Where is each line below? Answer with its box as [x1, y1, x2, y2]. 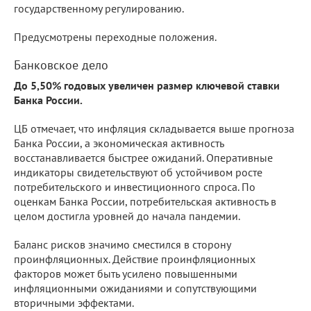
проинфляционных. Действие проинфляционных [14, 251, 255, 266]
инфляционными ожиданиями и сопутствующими [14, 280, 257, 295]
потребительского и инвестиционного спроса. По [14, 179, 255, 194]
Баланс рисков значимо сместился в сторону [14, 237, 230, 251]
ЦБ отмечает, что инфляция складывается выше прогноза [14, 121, 294, 135]
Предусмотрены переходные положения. [14, 29, 217, 44]
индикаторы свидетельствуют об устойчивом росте [14, 165, 262, 179]
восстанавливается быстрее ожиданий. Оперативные [14, 150, 273, 165]
